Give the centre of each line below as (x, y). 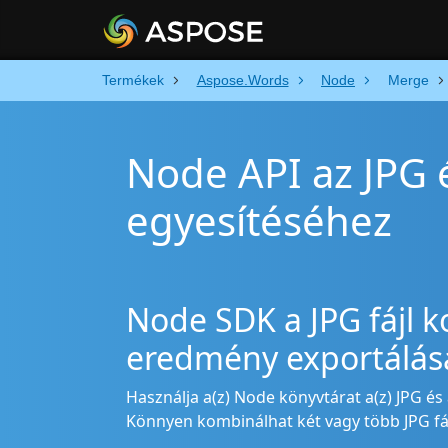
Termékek (133, 80)
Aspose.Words (242, 80)
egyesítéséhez (259, 220)
